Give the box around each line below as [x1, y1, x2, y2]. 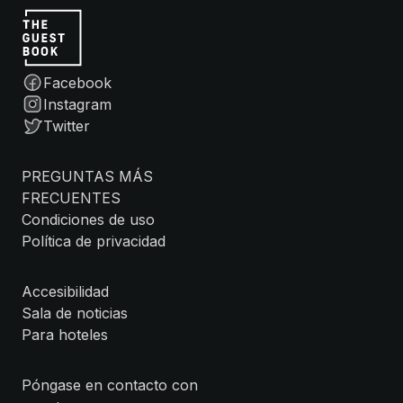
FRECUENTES [22, 189, 121, 207]
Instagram [43, 95, 112, 113]
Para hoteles [22, 326, 108, 344]
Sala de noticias [22, 304, 128, 322]
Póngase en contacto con [22, 376, 198, 394]
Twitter [43, 117, 90, 135]
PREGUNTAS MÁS [22, 167, 153, 185]
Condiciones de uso [22, 210, 155, 228]
